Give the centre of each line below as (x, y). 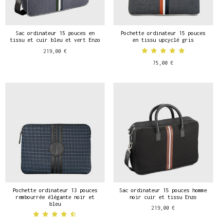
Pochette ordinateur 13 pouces (55, 190)
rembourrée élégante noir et (55, 197)
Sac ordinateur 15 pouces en (55, 33)
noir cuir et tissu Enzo (163, 197)
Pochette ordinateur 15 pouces (163, 33)
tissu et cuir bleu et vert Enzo (55, 40)
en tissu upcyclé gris (163, 40)
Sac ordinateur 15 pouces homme (163, 190)
